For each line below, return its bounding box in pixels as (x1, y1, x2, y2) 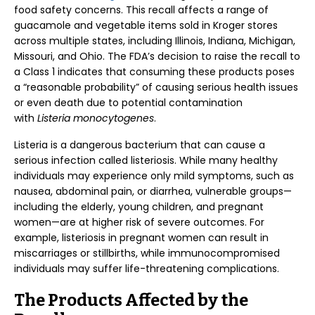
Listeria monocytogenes (37, 111, 154, 125)
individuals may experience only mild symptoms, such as (14, 169, 294, 183)
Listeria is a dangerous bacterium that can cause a (14, 138, 265, 152)
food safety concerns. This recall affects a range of (14, 3, 269, 17)
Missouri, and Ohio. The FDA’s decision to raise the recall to (14, 49, 300, 63)
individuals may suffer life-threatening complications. (14, 262, 279, 276)
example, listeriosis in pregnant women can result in (14, 231, 269, 245)
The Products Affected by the (14, 290, 248, 310)
